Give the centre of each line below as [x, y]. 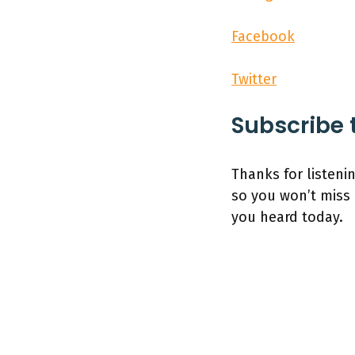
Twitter [254, 80]
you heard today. [289, 218]
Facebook [263, 37]
